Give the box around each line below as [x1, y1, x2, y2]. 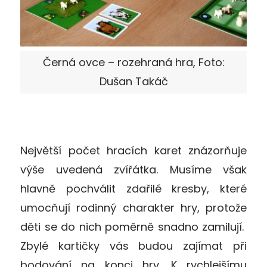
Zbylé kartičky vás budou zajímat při [20, 238, 247, 253]
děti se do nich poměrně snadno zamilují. [20, 219, 247, 234]
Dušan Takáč [99, 73, 168, 89]
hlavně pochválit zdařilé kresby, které [20, 181, 247, 196]
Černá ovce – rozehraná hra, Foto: [42, 54, 225, 70]
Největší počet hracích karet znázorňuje [20, 142, 247, 158]
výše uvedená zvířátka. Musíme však [20, 162, 247, 177]
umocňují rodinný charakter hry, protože [20, 200, 247, 215]
